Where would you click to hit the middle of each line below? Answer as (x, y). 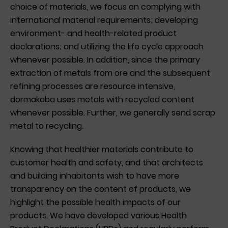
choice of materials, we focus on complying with (105, 7)
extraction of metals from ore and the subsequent (110, 73)
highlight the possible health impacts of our (95, 203)
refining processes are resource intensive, (93, 87)
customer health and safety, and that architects (107, 163)
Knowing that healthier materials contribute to (102, 150)
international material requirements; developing (104, 20)
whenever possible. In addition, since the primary (105, 60)
